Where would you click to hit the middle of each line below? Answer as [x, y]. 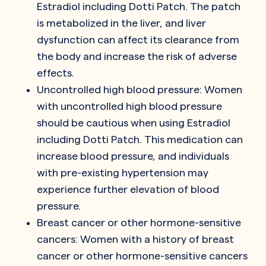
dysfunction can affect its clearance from [138, 39]
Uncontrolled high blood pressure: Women [140, 89]
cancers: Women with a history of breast [135, 239]
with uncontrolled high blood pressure [129, 106]
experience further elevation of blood [128, 189]
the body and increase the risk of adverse [137, 56]
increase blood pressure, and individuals [133, 156]
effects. [56, 72]
